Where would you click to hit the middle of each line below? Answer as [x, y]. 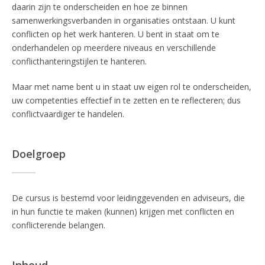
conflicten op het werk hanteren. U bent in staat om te [116, 34]
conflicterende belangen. [59, 225]
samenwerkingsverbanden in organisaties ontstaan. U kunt [124, 20]
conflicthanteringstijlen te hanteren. [79, 61]
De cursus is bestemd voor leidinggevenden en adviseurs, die [128, 198]
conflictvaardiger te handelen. [68, 114]
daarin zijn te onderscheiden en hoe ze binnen [100, 7]
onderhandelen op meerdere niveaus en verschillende [114, 48]
